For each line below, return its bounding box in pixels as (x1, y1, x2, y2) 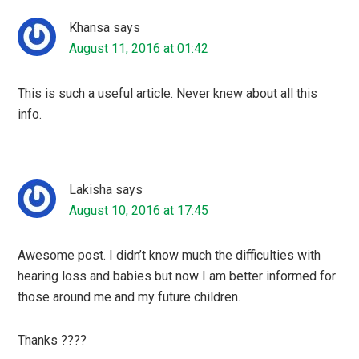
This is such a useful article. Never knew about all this (18, 85, 318, 101)
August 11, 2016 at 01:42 (69, 40, 209, 56)
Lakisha (69, 181, 113, 197)
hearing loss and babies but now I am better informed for (18, 268, 337, 284)
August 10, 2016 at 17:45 (69, 202, 209, 218)
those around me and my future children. (18, 288, 241, 305)
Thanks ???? (18, 332, 87, 348)
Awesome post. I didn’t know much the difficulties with (18, 247, 321, 263)
